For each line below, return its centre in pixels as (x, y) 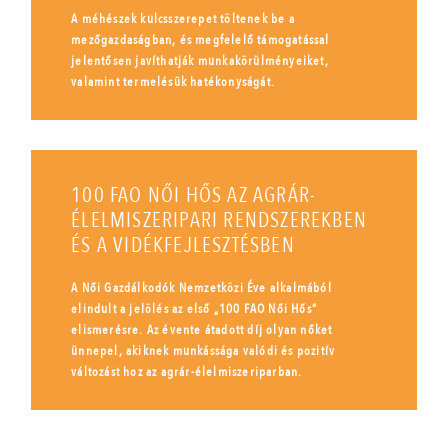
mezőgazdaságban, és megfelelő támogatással (200, 39)
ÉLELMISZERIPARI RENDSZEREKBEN (219, 220)
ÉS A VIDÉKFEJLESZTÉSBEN (183, 245)
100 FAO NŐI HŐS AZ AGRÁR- (194, 195)
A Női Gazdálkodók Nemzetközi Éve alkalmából (201, 287)
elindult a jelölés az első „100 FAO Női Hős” (194, 308)
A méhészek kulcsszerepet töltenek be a (183, 18)
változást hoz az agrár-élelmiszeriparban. (187, 371)
